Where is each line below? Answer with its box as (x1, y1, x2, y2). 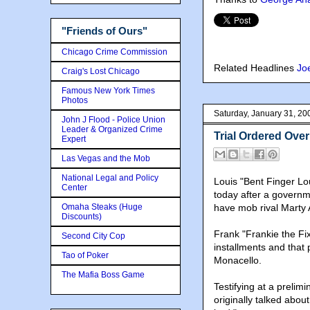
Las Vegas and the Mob (62, 153, 150, 163)
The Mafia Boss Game (62, 269, 145, 280)
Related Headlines (214, 62, 297, 74)
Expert (62, 134, 86, 144)
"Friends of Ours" (62, 25, 147, 37)
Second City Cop (62, 230, 125, 241)
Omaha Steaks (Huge (62, 201, 143, 212)
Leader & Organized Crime (62, 124, 163, 134)
